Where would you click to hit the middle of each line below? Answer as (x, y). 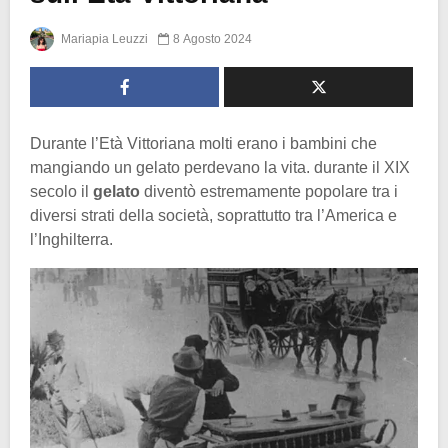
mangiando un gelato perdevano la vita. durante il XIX (220, 167)
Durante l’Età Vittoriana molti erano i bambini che (203, 143)
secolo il (61, 191)
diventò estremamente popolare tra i (269, 191)
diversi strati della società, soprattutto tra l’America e (213, 215)
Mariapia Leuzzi (103, 38)
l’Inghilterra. (71, 239)
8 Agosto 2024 (212, 38)
